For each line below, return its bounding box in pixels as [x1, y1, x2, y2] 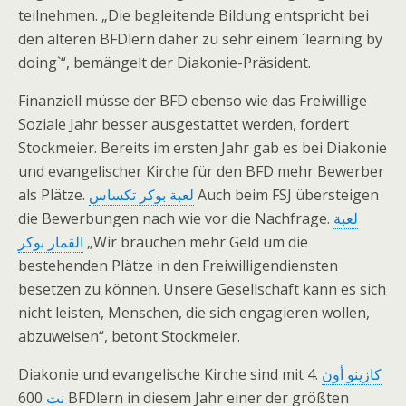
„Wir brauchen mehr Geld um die [83, 232, 308, 252]
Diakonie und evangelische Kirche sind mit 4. [18, 364, 322, 384]
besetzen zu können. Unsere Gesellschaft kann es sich [18, 279, 386, 299]
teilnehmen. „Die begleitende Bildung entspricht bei [18, 5, 369, 25]
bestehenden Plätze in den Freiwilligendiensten [18, 256, 338, 275]
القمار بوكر [18, 232, 83, 252]
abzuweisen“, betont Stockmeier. [18, 326, 240, 346]
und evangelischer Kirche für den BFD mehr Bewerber [18, 161, 384, 181]
